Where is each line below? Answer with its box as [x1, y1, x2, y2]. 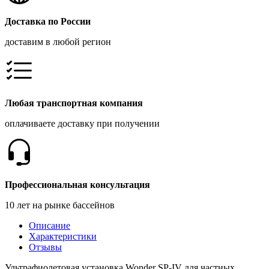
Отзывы [29, 241, 62, 252]
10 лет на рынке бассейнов [5, 199, 115, 210]
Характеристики [29, 231, 97, 241]
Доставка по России [5, 16, 91, 26]
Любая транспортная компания [5, 97, 143, 108]
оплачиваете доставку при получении [5, 118, 160, 128]
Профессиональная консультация [5, 179, 150, 190]
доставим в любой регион [5, 36, 111, 47]
